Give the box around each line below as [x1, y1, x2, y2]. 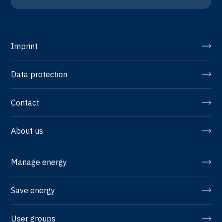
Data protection [11, 69, 68, 79]
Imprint [11, 41, 38, 51]
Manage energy [11, 157, 67, 167]
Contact [11, 97, 40, 108]
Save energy [11, 185, 55, 195]
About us [11, 125, 44, 136]
